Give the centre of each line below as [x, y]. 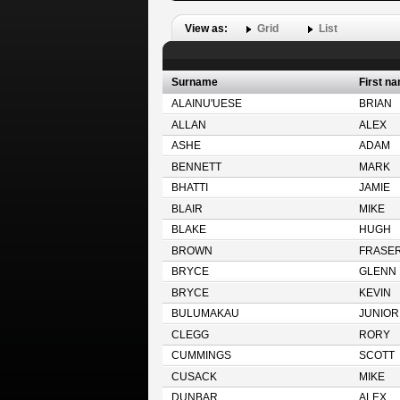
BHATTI [189, 187]
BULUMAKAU [205, 313]
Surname [194, 82]
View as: [207, 29]
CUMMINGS [201, 355]
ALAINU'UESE [206, 104]
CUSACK [194, 377]
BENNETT [196, 167]
